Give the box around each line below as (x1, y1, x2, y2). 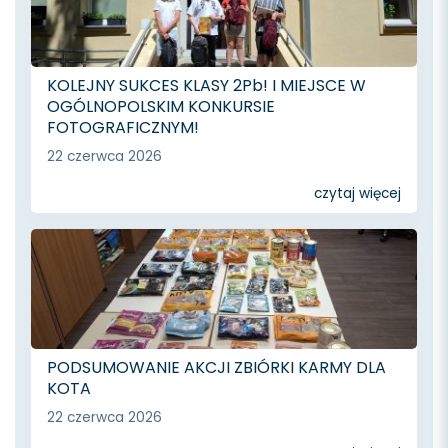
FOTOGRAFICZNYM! (47, 116, 199, 140)
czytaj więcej (314, 183, 401, 203)
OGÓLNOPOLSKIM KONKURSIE (47, 95, 275, 119)
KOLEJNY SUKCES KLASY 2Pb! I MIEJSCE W (47, 74, 366, 98)
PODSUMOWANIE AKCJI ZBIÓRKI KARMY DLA (47, 355, 386, 379)
